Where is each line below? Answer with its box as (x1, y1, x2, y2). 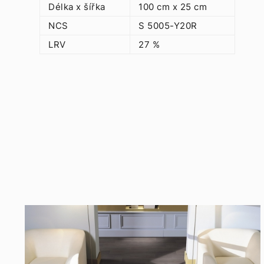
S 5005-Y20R (138, 20, 197, 31)
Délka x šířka (48, 1, 105, 12)
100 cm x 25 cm (138, 1, 207, 12)
